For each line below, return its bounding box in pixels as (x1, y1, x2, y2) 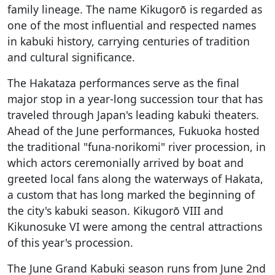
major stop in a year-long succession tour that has (7, 91, 263, 106)
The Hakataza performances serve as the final (7, 75, 239, 90)
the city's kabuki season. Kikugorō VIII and (7, 203, 223, 218)
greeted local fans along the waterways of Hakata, (7, 171, 263, 186)
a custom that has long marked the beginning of (7, 187, 255, 202)
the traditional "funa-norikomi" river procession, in (7, 139, 266, 154)
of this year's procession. (7, 234, 133, 250)
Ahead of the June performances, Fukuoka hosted (7, 123, 260, 138)
